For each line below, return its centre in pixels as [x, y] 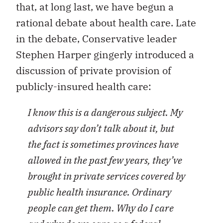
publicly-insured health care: [84, 87]
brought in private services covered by [107, 176]
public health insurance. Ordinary [100, 192]
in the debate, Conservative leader [96, 39]
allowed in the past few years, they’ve [105, 160]
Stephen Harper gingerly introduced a [105, 55]
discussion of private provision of [94, 71]
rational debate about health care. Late [106, 23]
